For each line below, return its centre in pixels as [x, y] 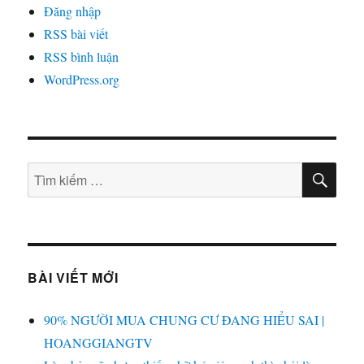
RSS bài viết [76, 34]
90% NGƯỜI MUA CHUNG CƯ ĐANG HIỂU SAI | [184, 320]
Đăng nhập [73, 11]
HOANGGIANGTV [99, 343]
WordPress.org [82, 80]
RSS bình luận [82, 57]
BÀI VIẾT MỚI [73, 278]
